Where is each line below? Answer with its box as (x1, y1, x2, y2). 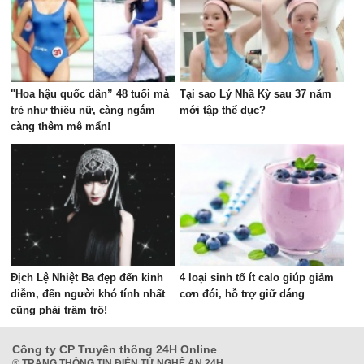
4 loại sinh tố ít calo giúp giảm (179, 271, 334, 284)
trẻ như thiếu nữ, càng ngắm (11, 104, 156, 116)
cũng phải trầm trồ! (11, 304, 108, 316)
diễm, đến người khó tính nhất (11, 288, 166, 300)
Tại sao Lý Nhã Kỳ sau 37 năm (179, 88, 331, 100)
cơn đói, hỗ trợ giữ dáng (179, 288, 305, 300)
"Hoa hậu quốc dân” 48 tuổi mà (11, 88, 170, 100)
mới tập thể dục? (179, 104, 266, 116)
